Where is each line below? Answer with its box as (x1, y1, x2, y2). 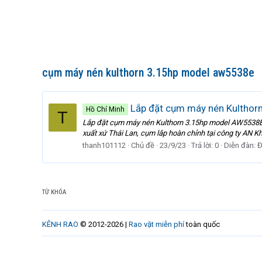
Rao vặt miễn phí (129, 220, 184, 229)
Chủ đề (131, 140, 154, 150)
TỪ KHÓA (42, 188, 67, 196)
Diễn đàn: (224, 140, 257, 150)
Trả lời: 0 (191, 140, 219, 150)
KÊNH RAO (42, 220, 78, 229)
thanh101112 (82, 140, 126, 150)
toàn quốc (184, 220, 220, 229)
